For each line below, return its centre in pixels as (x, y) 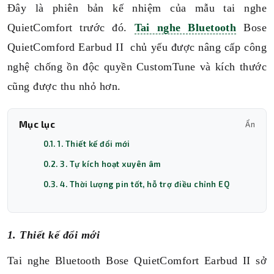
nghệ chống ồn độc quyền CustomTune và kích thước (137, 67)
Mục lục (37, 124)
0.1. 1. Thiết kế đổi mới (87, 144)
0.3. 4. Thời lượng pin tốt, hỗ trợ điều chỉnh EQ (137, 184)
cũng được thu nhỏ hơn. (64, 86)
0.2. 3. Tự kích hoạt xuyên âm (102, 164)
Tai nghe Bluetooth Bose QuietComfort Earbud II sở (137, 261)
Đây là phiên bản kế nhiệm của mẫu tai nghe (137, 8)
